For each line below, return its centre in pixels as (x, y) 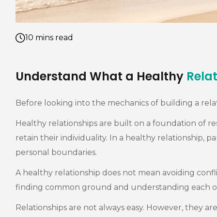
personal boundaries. (56, 152)
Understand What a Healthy (101, 76)
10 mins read (49, 37)
